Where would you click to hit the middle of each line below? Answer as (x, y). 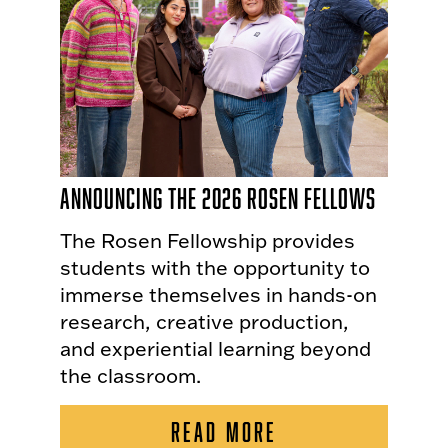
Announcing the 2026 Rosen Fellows (218, 198)
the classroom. (130, 375)
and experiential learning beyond (215, 348)
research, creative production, (204, 321)
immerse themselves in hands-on (218, 294)
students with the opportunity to (215, 267)
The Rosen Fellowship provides (207, 240)
